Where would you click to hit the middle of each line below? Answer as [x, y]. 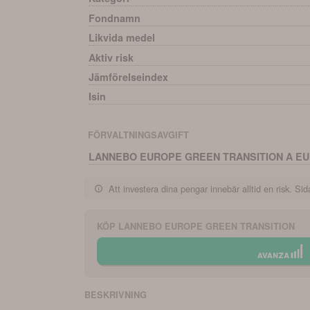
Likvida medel [122, 38]
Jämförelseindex [129, 76]
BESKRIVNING [116, 295]
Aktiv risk [111, 57]
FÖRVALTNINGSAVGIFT [138, 135]
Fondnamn [115, 18]
